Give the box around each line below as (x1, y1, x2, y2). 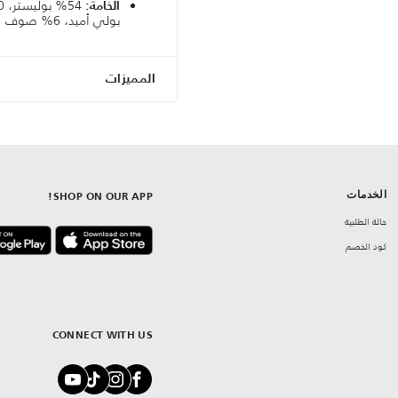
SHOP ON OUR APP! (52, 192, 153, 203)
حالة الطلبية (345, 215, 387, 229)
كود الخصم (346, 240, 387, 254)
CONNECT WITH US (52, 330, 153, 342)
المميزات (105, 73, 155, 86)
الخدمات (346, 187, 387, 203)
